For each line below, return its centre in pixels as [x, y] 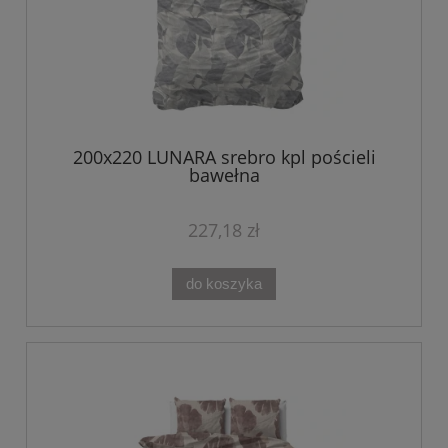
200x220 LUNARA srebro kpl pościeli [224, 157]
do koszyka [224, 283]
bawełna [224, 175]
